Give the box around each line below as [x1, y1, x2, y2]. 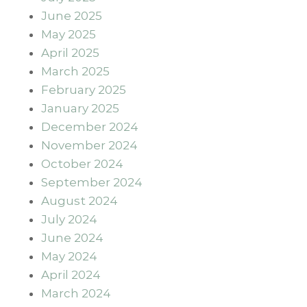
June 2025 [41, 8, 102, 23]
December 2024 [41, 119, 138, 134]
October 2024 [41, 156, 123, 171]
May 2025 [41, 27, 96, 41]
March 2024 [41, 286, 111, 300]
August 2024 [41, 193, 118, 208]
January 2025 [41, 101, 119, 115]
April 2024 [41, 267, 101, 282]
